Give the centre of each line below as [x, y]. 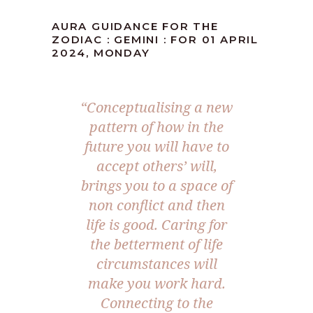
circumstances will [156, 264]
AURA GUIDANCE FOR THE [135, 26]
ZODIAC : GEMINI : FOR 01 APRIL [155, 39]
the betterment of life [156, 244]
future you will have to [156, 146]
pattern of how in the [156, 127]
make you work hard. [156, 283]
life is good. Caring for [156, 225]
